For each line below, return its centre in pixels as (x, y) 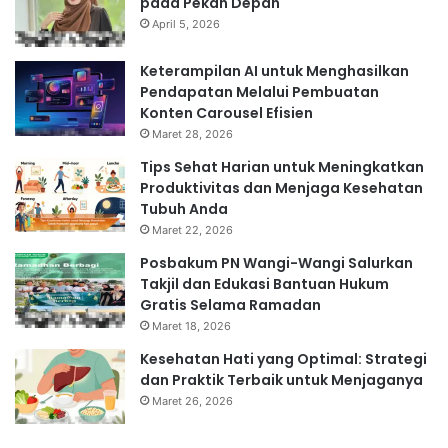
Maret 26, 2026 (192, 400)
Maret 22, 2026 (192, 229)
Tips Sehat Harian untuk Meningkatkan (282, 166)
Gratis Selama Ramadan (230, 304)
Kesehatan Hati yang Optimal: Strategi (283, 358)
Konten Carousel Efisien (226, 112)
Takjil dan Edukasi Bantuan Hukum (264, 283)
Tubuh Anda (184, 208)
